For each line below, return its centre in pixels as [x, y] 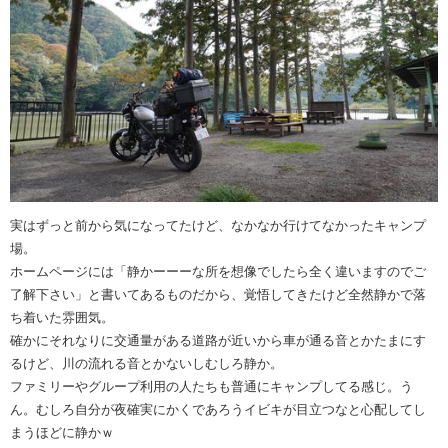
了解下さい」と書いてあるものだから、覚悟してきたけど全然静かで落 [218, 294]
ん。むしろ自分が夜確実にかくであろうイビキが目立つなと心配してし [218, 409]
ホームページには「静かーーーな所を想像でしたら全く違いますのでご [218, 271]
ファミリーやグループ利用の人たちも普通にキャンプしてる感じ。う [211, 386]
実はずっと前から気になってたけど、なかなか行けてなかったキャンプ [218, 225]
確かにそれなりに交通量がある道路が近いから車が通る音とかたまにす [218, 340]
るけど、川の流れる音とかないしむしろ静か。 [146, 363]
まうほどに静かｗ [62, 432]
